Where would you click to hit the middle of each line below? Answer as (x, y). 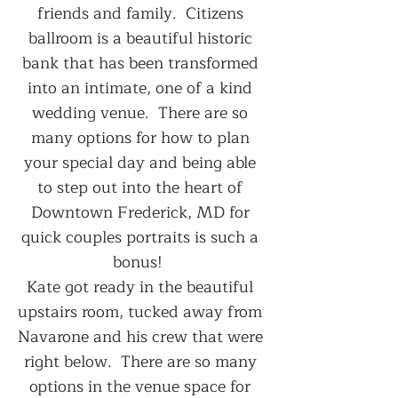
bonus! (142, 262)
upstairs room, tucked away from (142, 312)
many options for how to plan (142, 138)
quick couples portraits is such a (142, 237)
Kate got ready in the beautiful (142, 287)
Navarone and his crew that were (142, 337)
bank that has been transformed (142, 63)
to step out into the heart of (142, 187)
